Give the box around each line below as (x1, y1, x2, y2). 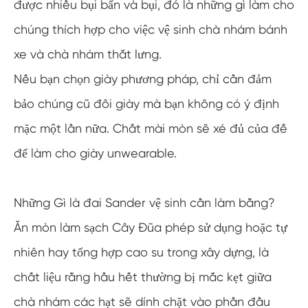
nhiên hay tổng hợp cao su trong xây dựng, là (14, 245, 269, 259)
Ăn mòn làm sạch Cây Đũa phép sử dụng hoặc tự (14, 220, 287, 234)
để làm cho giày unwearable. (14, 146, 177, 160)
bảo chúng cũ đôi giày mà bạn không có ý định (14, 96, 279, 111)
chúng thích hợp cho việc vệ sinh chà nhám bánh (14, 22, 287, 36)
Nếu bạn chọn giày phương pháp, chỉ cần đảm (14, 71, 272, 86)
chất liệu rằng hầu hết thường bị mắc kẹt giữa (14, 269, 272, 284)
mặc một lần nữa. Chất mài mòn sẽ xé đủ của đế (14, 121, 287, 135)
